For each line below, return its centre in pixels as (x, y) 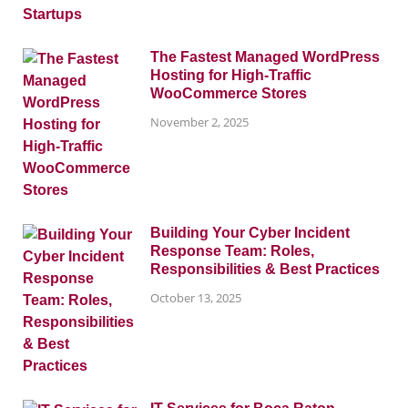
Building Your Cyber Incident (250, 232)
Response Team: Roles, (232, 250)
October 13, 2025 (196, 298)
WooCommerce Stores (229, 93)
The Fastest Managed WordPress (265, 56)
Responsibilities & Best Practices (267, 269)
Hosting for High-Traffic (231, 75)
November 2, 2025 (199, 122)
